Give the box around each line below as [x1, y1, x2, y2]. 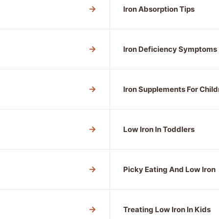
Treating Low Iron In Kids [123, 205, 211, 214]
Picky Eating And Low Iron [123, 165, 216, 174]
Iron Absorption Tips [123, 4, 195, 14]
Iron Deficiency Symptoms [123, 44, 217, 54]
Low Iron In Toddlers [123, 125, 195, 134]
